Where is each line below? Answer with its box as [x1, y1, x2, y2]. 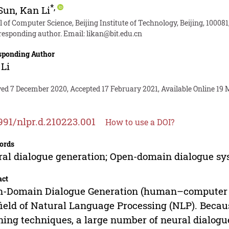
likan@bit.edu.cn [86, 28, 143, 38]
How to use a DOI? [105, 116, 175, 127]
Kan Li [20, 3, 51, 16]
